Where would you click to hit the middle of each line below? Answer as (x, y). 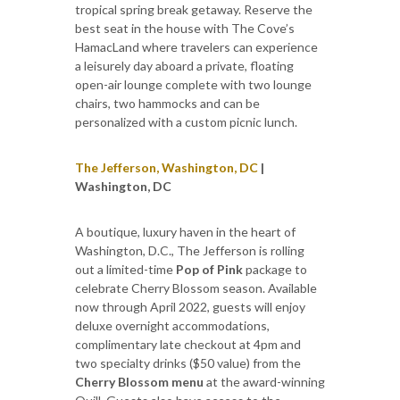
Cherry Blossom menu (139, 381)
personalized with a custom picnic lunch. (186, 121)
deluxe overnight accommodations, (172, 325)
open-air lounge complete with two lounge (193, 84)
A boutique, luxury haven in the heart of (185, 231)
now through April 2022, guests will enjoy (190, 306)
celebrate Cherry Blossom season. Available (196, 287)
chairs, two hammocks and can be (167, 103)
